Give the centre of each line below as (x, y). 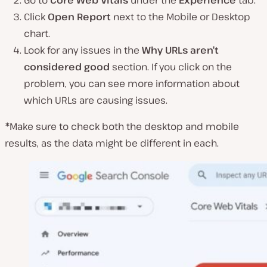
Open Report (79, 17)
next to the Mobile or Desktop (181, 17)
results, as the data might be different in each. (112, 143)
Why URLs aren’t (180, 50)
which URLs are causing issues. (96, 100)
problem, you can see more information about (132, 84)
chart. (37, 34)
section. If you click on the (171, 67)
